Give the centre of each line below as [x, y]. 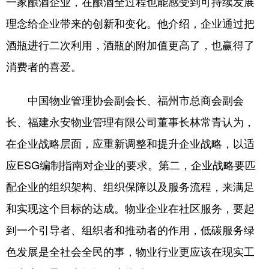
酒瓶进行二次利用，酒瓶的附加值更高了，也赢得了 [130, 45]
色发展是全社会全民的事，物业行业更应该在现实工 [130, 252]
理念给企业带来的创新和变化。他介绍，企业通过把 [130, 24]
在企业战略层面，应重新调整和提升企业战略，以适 [130, 144]
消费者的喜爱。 [44, 67]
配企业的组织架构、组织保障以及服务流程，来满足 [130, 187]
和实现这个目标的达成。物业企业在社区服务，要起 [130, 209]
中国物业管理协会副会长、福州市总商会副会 [125, 101]
